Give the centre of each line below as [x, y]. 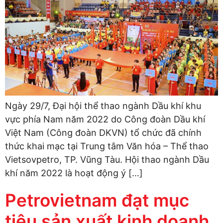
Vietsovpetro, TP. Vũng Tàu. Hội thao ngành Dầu [107, 159]
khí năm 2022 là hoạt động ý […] [74, 173]
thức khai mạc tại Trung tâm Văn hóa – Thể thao [107, 146]
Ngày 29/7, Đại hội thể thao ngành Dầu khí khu [103, 106]
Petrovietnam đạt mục [97, 200]
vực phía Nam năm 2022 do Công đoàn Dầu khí [105, 119]
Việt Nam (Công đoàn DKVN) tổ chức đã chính [103, 132]
